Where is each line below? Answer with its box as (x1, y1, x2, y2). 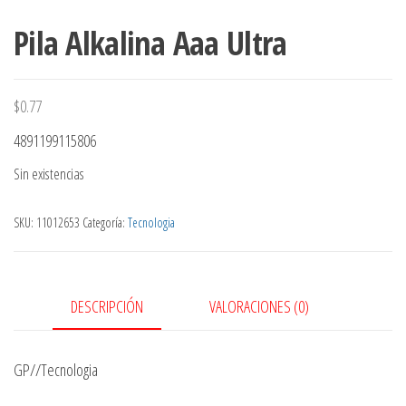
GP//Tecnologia (14, 358, 98, 381)
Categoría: (82, 213, 128, 231)
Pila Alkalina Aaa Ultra (14, 20, 287, 65)
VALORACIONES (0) (208, 295, 309, 317)
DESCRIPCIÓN (70, 295, 143, 317)
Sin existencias (14, 162, 84, 184)
